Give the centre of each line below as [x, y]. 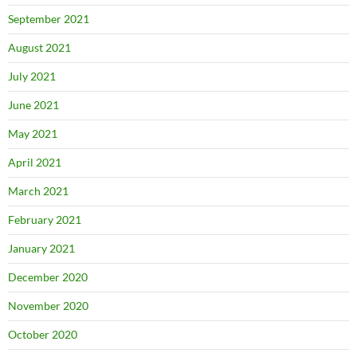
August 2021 [39, 47]
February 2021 [45, 220]
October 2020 [43, 334]
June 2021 [33, 105]
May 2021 [33, 133]
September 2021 [49, 19]
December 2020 [48, 277]
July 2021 [32, 76]
